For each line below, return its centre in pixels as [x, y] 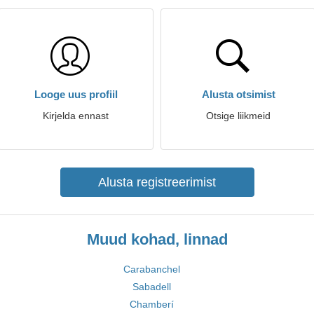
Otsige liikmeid [238, 116]
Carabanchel [152, 269]
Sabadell [152, 287]
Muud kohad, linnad [157, 239]
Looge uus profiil [76, 94]
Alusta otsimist [238, 94]
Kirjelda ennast [76, 116]
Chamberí [152, 304]
